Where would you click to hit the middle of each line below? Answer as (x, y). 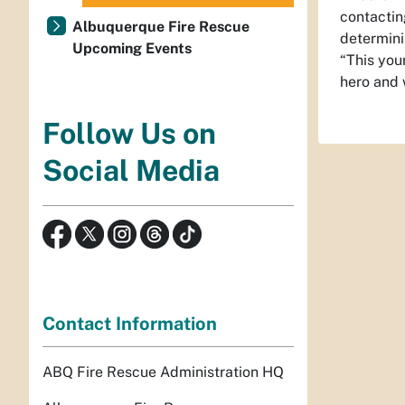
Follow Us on (129, 134)
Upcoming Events (132, 48)
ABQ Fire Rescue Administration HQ (163, 372)
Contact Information (130, 323)
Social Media (131, 171)
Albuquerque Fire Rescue (161, 27)
